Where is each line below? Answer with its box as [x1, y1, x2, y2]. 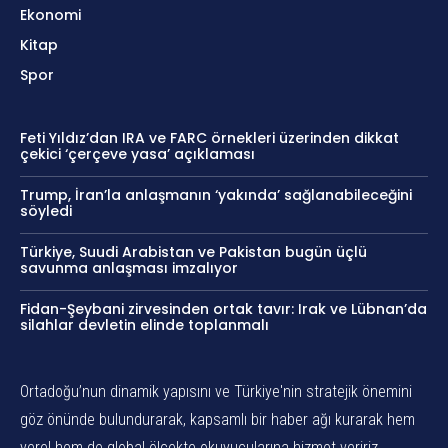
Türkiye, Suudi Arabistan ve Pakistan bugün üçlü [20, 241, 367, 262]
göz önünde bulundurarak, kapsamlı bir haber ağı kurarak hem [20, 409, 415, 429]
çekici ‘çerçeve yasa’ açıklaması [20, 143, 255, 164]
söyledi [20, 200, 72, 221]
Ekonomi [20, 4, 81, 25]
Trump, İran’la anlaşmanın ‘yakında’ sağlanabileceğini [20, 184, 412, 205]
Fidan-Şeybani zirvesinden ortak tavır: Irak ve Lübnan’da [20, 298, 427, 319]
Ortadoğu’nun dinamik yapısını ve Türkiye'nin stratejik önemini [20, 381, 412, 401]
